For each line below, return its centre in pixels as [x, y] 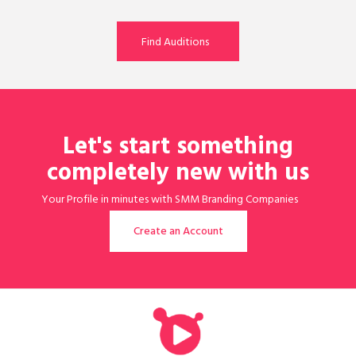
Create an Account [178, 233]
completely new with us [178, 176]
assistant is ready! [170, 217]
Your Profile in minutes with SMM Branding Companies [170, 201]
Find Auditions [175, 44]
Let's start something [178, 150]
